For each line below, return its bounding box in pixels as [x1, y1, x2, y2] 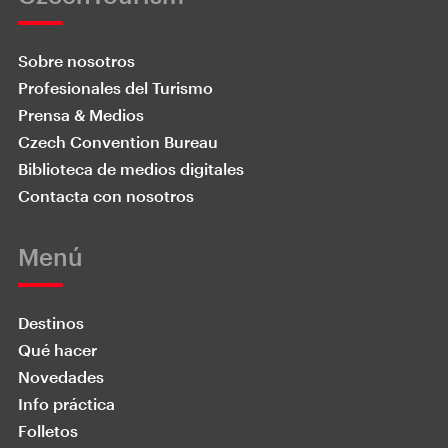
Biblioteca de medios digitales [18, 159, 244, 179]
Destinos [18, 313, 84, 333]
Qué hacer [18, 340, 97, 360]
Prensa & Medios [18, 105, 144, 125]
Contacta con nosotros [18, 186, 194, 206]
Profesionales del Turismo [18, 78, 213, 98]
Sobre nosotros [18, 51, 135, 71]
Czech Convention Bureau [18, 132, 218, 152]
